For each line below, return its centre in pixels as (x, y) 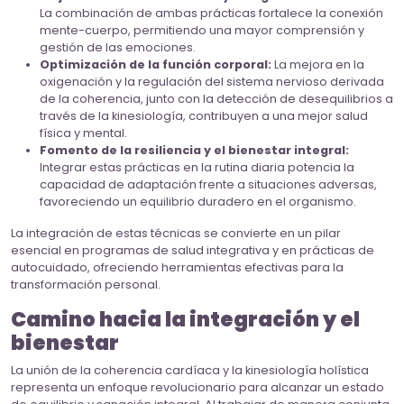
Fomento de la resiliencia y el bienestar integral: (194, 151)
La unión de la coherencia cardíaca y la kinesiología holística (190, 371)
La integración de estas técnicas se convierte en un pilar (176, 234)
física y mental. (83, 133)
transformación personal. (86, 285)
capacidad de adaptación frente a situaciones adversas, (208, 185)
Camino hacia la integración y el (185, 320)
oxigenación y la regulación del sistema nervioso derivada (212, 82)
